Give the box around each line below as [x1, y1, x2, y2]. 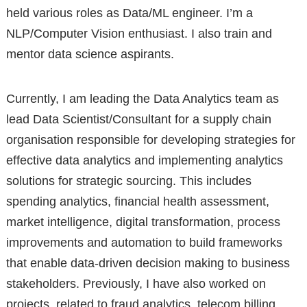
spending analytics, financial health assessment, [5, 194, 269, 208]
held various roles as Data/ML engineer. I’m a [5, 5, 253, 20]
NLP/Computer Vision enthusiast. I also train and [5, 26, 272, 40]
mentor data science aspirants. [5, 47, 174, 61]
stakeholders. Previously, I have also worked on [5, 276, 266, 291]
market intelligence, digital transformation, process [5, 214, 280, 229]
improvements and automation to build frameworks [5, 235, 282, 249]
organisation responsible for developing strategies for [5, 132, 295, 147]
